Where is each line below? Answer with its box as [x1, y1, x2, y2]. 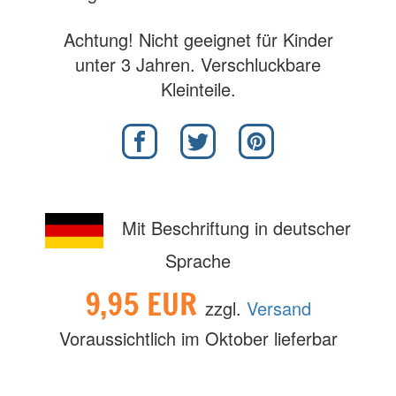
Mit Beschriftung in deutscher [117, 215, 352, 241]
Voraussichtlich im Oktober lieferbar [58, 325, 338, 351]
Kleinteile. [160, 76, 236, 102]
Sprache [165, 247, 231, 273]
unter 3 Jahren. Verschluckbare [75, 51, 321, 77]
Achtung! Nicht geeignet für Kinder [63, 27, 333, 52]
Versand [247, 295, 311, 321]
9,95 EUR [85, 282, 205, 326]
